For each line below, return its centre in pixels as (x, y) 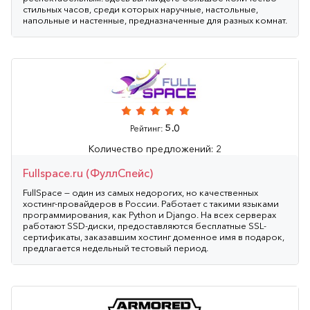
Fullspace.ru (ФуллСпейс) (88, 173)
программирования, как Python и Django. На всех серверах (149, 214)
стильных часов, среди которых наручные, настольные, (140, 9)
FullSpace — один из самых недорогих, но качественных (140, 192)
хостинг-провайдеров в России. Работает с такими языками (151, 203)
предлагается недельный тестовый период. (116, 247)
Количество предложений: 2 (155, 148)
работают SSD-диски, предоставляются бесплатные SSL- (145, 225)
